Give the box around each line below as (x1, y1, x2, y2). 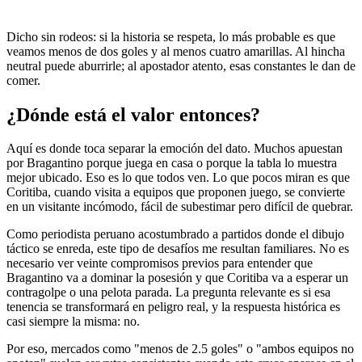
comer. (6, 73, 40, 87)
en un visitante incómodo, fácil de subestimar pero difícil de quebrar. (6, 200, 353, 214)
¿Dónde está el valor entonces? (6, 103, 260, 125)
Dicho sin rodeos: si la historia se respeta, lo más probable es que (6, 29, 335, 44)
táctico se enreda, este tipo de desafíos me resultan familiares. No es (6, 242, 349, 256)
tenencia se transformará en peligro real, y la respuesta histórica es (6, 300, 340, 314)
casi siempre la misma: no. (6, 314, 140, 329)
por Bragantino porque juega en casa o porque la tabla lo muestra (6, 156, 337, 170)
